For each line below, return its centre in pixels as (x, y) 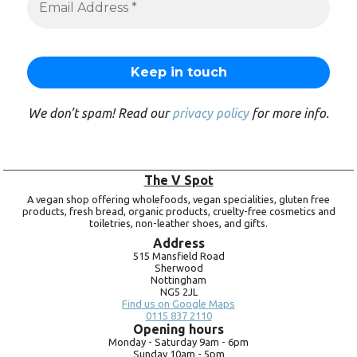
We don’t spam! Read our (100, 114)
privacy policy (210, 114)
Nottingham (178, 280)
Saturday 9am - (189, 342)
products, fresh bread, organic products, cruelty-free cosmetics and (178, 212)
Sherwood (178, 268)
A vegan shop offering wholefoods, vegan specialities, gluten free (178, 200)
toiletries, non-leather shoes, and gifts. (178, 224)
